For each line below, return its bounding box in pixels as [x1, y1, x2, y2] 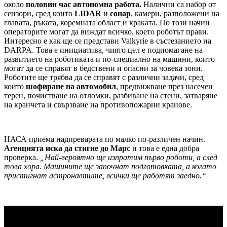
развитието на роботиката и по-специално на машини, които [4, 55, 215, 64]
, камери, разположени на [131, 9, 219, 18]
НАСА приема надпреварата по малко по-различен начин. [4, 135, 205, 144]
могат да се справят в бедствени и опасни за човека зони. [4, 64, 203, 73]
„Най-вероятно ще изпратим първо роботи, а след [40, 153, 217, 162]
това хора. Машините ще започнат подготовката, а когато [4, 162, 216, 171]
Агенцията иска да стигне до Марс [4, 144, 130, 153]
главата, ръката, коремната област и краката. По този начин [4, 18, 210, 27]
